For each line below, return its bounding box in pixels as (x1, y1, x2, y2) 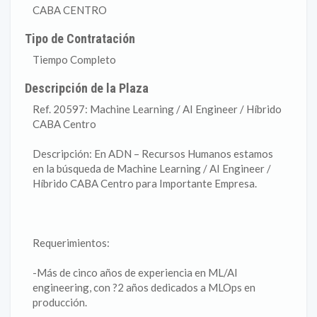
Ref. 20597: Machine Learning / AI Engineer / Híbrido (33, 103, 282, 115)
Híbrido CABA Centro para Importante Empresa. (33, 177, 257, 190)
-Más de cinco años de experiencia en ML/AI (33, 266, 238, 279)
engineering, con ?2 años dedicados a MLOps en (33, 281, 255, 294)
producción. (33, 296, 87, 309)
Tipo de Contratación (25, 31, 136, 46)
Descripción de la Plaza (25, 81, 149, 96)
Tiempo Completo (33, 53, 116, 66)
